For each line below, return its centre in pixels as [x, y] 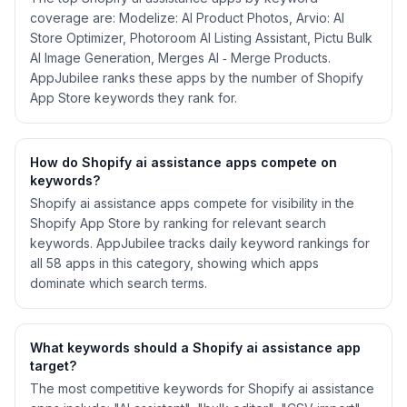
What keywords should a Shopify [138, 347]
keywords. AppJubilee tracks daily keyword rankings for [200, 243]
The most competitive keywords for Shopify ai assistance [202, 388]
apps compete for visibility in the [255, 203]
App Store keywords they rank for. [134, 98]
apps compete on [279, 162]
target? [53, 366]
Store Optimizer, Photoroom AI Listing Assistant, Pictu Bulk [201, 38]
